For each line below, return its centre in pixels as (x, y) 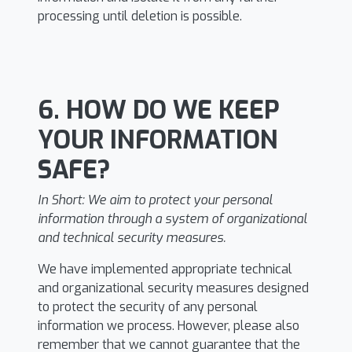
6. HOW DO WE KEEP (159, 110)
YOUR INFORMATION (158, 140)
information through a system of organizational (172, 219)
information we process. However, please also (169, 326)
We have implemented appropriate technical (165, 269)
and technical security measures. (132, 238)
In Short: (62, 200)
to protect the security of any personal (148, 307)
